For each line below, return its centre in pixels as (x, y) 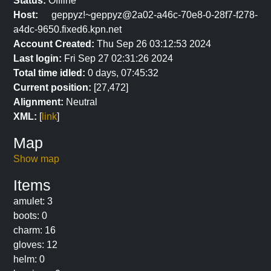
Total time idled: (49, 73)
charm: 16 (34, 230)
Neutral (80, 102)
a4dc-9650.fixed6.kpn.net (67, 29)
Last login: (38, 58)
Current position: (52, 87)
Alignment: (38, 102)
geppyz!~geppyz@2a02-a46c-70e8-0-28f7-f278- (148, 15)
